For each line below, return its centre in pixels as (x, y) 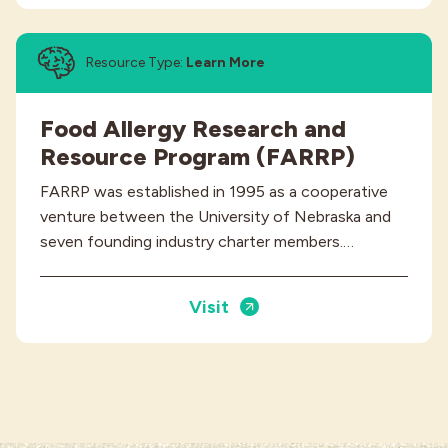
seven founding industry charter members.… (197, 242)
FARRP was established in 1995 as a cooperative (214, 192)
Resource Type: (136, 63)
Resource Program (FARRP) (197, 157)
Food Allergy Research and (193, 129)
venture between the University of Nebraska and (215, 217)
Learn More (225, 63)
